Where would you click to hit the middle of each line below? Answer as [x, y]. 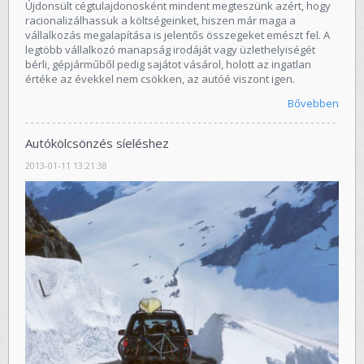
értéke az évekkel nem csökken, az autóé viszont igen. [160, 78]
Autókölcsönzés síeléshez [97, 143]
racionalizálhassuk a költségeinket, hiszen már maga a [160, 20]
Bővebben [313, 103]
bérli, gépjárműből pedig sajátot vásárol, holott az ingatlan [168, 64]
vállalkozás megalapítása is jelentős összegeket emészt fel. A [178, 35]
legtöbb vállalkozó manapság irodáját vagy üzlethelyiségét [170, 49]
